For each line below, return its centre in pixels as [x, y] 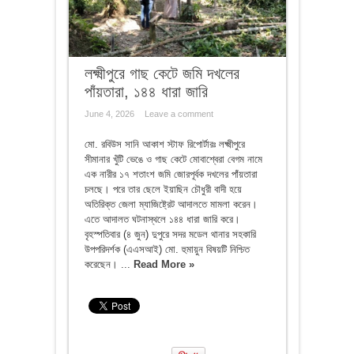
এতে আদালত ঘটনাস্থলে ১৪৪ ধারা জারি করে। [162, 219]
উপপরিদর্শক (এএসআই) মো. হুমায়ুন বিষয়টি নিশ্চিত [167, 249]
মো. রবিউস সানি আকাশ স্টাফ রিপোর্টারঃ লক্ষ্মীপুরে [164, 144]
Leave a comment [179, 113]
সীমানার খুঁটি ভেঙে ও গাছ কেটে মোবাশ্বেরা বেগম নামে [173, 159]
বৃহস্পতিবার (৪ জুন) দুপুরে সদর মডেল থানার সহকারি [170, 234]
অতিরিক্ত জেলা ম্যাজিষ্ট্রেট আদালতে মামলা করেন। [171, 204]
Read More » [164, 264]
